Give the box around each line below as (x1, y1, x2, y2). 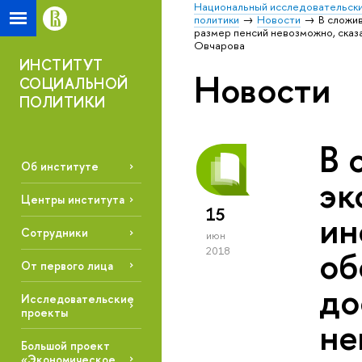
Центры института (20, 192, 124, 208)
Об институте (20, 158, 99, 175)
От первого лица (20, 257, 113, 273)
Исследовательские (20, 290, 134, 306)
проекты (20, 304, 68, 320)
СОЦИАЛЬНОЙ (19, 74, 128, 94)
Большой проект (20, 337, 110, 353)
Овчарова (194, 38, 245, 53)
